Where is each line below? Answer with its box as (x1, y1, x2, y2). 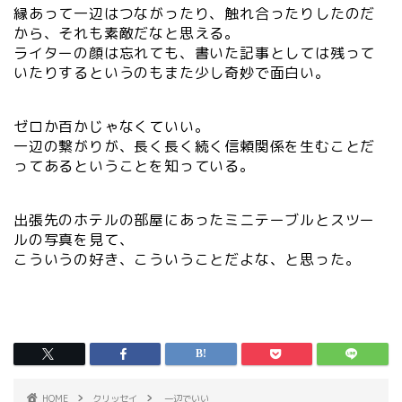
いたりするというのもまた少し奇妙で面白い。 (13, 62, 330, 83)
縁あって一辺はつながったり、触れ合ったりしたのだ (13, 3, 376, 23)
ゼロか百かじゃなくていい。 (13, 116, 210, 136)
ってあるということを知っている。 (13, 155, 255, 176)
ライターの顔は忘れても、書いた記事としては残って (13, 42, 376, 63)
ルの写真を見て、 (13, 230, 135, 250)
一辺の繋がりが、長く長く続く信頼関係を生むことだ (13, 135, 376, 156)
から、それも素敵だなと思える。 (13, 22, 240, 43)
